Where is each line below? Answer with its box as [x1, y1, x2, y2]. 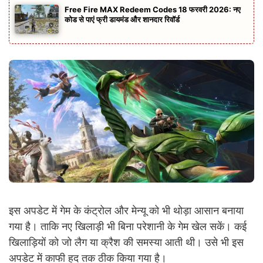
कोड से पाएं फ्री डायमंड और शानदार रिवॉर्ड [65, 14, 180, 24]
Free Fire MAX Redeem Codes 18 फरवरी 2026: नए [65, 4, 241, 14]
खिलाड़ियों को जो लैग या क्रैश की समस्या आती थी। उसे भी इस [9, 236, 244, 249]
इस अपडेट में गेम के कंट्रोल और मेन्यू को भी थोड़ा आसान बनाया [9, 204, 244, 217]
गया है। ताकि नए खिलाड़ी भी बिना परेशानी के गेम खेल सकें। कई [9, 220, 247, 233]
